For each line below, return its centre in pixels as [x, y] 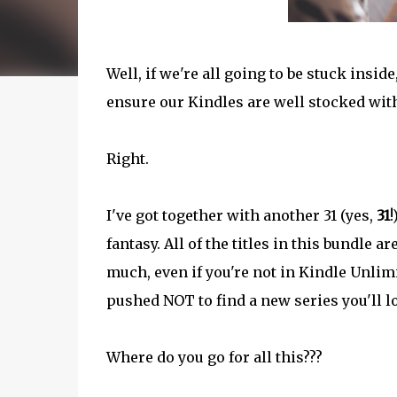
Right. [127, 159]
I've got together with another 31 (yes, [241, 215]
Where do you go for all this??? [214, 357]
